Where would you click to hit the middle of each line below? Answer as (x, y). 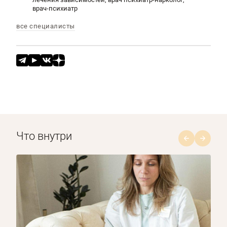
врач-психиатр (55, 8)
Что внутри (44, 136)
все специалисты (46, 26)
